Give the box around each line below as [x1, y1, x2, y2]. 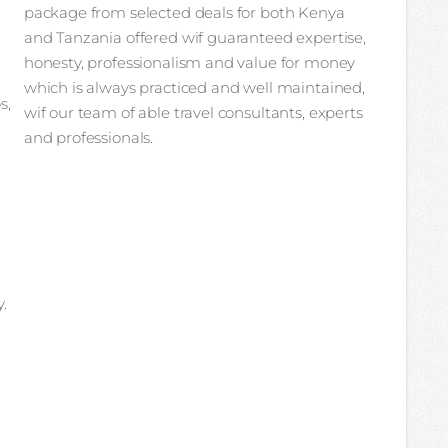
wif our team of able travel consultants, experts [23, 102, 363, 122]
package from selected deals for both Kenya [23, 2, 345, 22]
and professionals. [23, 127, 154, 147]
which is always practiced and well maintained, [23, 77, 365, 97]
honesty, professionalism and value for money [23, 52, 356, 72]
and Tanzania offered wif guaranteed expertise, [23, 27, 366, 47]
